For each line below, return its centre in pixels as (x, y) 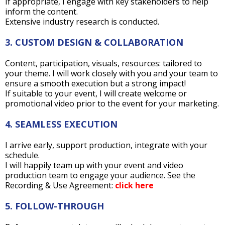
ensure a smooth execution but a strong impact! (95, 83)
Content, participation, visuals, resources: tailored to (103, 63)
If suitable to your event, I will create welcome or (96, 93)
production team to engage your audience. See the (100, 175)
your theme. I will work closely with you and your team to (111, 73)
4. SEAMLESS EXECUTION (61, 124)
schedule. (22, 155)
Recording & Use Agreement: (59, 185)
